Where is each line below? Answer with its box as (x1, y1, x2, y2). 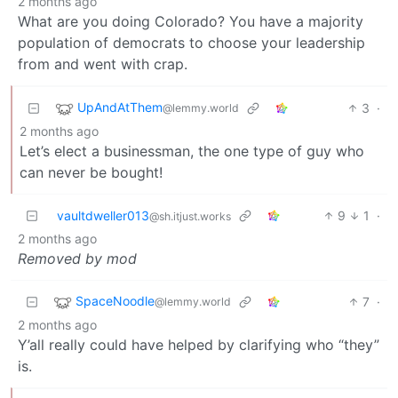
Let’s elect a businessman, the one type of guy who (20, 141, 364, 160)
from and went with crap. (18, 54, 187, 73)
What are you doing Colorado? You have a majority (18, 12, 363, 30)
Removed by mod (18, 249, 137, 267)
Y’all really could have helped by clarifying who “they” (18, 335, 379, 354)
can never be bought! (20, 163, 163, 181)
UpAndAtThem (77, 99, 163, 115)
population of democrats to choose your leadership (18, 33, 365, 52)
